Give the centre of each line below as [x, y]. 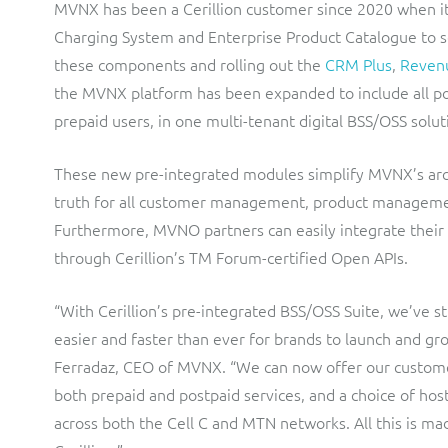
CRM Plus [358, 64]
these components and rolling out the [189, 64]
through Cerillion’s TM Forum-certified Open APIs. [231, 257]
